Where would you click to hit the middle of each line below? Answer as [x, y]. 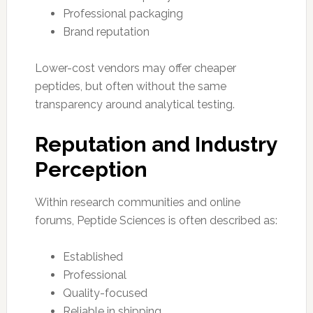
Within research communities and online [137, 202]
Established [93, 256]
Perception [91, 169]
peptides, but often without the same [130, 86]
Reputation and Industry [156, 144]
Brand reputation [106, 31]
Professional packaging [123, 13]
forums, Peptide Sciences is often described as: [156, 220]
